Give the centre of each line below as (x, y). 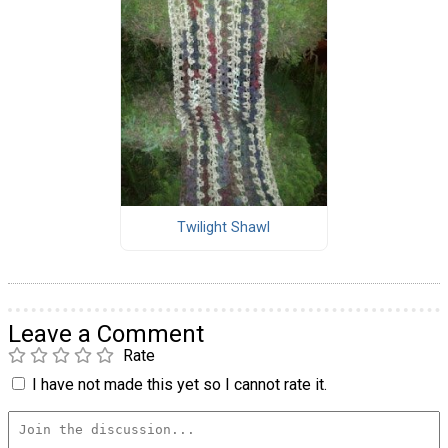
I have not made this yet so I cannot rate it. (179, 384)
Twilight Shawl (224, 228)
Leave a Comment (106, 333)
